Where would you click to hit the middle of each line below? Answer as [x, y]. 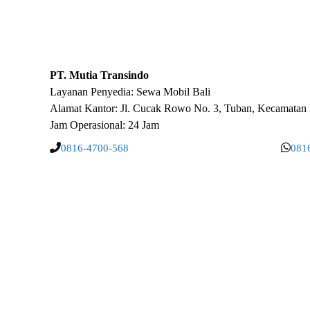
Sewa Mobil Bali [173, 92]
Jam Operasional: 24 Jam [104, 125]
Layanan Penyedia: [93, 92]
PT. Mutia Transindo [99, 75]
